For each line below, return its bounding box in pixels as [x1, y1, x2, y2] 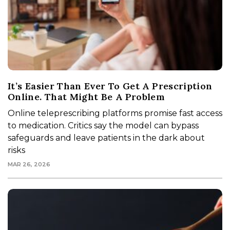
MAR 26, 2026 [8, 161, 50, 168]
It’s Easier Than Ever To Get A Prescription [8, 80, 213, 92]
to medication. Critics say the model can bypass [8, 121, 199, 131]
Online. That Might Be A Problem [8, 91, 165, 103]
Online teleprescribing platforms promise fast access [8, 108, 222, 119]
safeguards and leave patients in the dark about [8, 133, 205, 143]
